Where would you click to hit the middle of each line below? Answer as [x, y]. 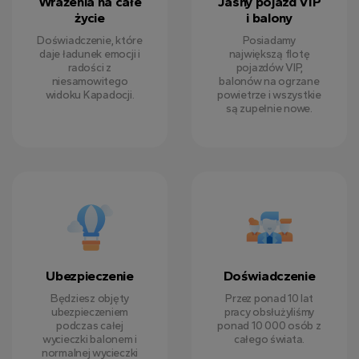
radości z [90, 68]
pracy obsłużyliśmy [269, 312]
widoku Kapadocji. [90, 95]
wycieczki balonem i [90, 339]
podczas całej [90, 326]
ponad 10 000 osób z [269, 326]
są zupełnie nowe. [269, 109]
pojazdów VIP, [269, 68]
